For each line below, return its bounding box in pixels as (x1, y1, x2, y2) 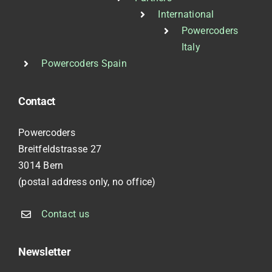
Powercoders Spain (41, 57, 127, 69)
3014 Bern (18, 160, 64, 172)
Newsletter (18, 245, 71, 259)
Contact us (41, 208, 90, 220)
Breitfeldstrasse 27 (18, 143, 102, 155)
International (158, 8, 214, 20)
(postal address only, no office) (18, 176, 156, 188)
